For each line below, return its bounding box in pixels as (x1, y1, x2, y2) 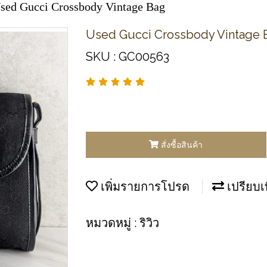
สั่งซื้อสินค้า (161, 139, 203, 150)
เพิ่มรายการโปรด (98, 179, 190, 193)
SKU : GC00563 (86, 49, 169, 64)
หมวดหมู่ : (86, 215, 139, 230)
